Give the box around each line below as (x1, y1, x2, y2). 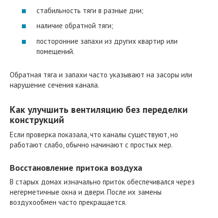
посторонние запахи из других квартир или (36, 36, 178, 46)
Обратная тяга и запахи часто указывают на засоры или (10, 70, 192, 79)
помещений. (36, 46, 74, 56)
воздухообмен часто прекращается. (10, 197, 127, 207)
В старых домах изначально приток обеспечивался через (10, 177, 195, 186)
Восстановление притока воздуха (10, 162, 142, 173)
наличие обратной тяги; (36, 21, 113, 31)
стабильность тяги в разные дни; (36, 5, 144, 15)
